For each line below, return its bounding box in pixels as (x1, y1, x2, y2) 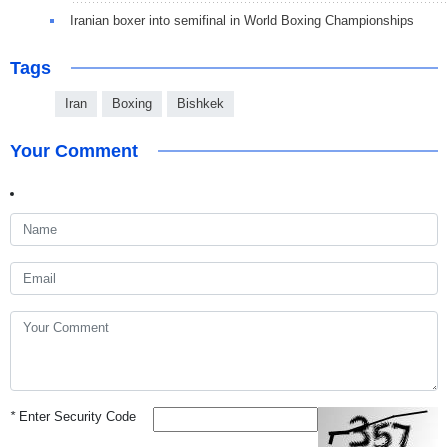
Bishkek (177, 95, 224, 111)
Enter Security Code (15, 408, 136, 424)
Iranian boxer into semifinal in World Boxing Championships (70, 12, 414, 28)
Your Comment (10, 140, 138, 161)
